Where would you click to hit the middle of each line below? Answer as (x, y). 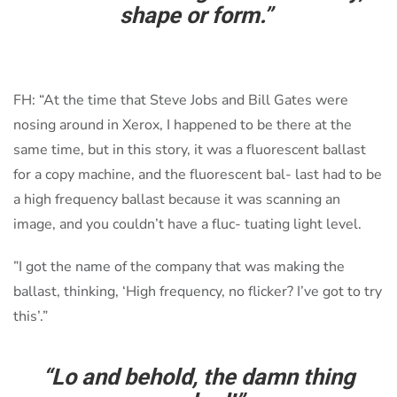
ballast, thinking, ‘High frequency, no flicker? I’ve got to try (198, 292)
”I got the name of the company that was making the (179, 267)
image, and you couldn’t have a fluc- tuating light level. (187, 224)
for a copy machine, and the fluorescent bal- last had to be (198, 175)
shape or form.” (198, 15)
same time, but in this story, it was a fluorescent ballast (190, 150)
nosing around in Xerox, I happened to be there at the (183, 125)
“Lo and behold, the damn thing (198, 377)
